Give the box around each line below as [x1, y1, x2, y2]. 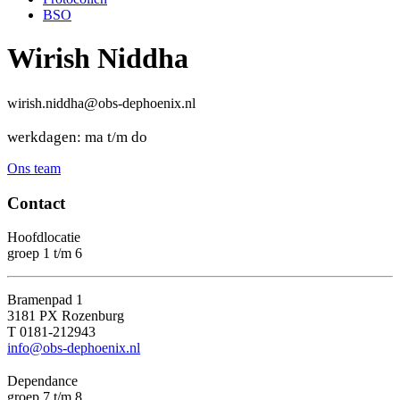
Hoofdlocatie [7, 229, 80, 246]
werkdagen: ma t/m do [7, 128, 147, 146]
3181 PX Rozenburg [7, 308, 124, 324]
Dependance [7, 373, 78, 389]
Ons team [7, 160, 61, 176]
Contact [7, 193, 65, 212]
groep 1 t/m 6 [7, 246, 82, 262]
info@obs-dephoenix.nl [7, 340, 140, 356]
